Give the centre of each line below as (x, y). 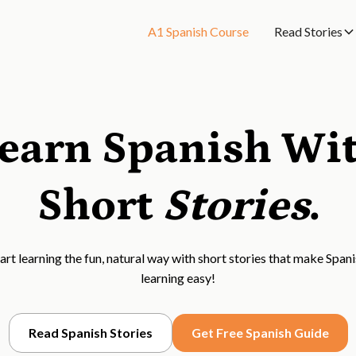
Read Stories (309, 31)
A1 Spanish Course (199, 31)
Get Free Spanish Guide (260, 333)
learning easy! (178, 278)
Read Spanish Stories (90, 333)
